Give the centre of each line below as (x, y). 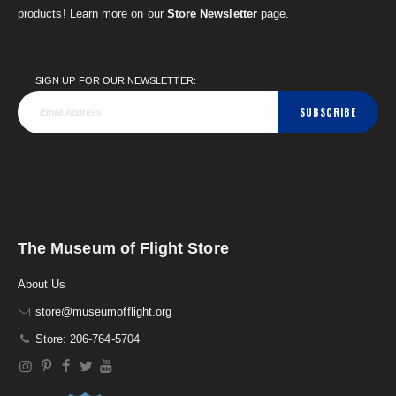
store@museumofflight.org (103, 312)
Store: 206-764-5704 (87, 339)
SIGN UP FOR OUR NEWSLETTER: (116, 81)
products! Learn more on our (92, 14)
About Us (42, 285)
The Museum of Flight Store (123, 249)
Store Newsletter (212, 14)
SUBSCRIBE (328, 113)
